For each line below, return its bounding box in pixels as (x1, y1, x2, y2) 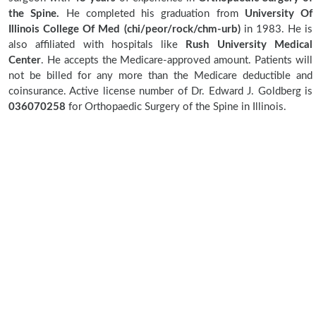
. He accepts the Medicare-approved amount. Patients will (41, 55, 312, 66)
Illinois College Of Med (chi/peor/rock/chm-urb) (8, 24, 241, 35)
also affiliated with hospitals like (8, 39, 186, 50)
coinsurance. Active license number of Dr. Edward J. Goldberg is (8, 86, 312, 97)
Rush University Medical (186, 39, 313, 50)
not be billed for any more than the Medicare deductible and (8, 71, 312, 81)
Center (8, 55, 41, 66)
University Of (244, 8, 312, 19)
